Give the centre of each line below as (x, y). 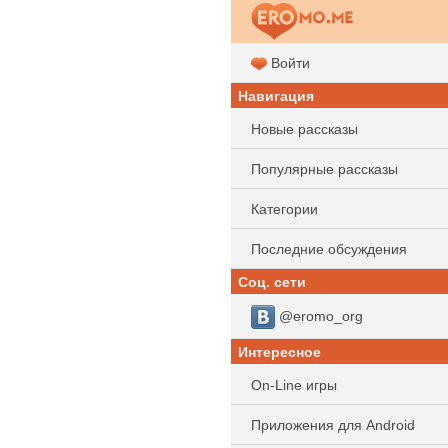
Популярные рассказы (324, 169)
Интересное (279, 352)
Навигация (276, 96)
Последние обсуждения (329, 249)
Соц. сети (272, 282)
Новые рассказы (304, 129)
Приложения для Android (333, 425)
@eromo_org (319, 315)
